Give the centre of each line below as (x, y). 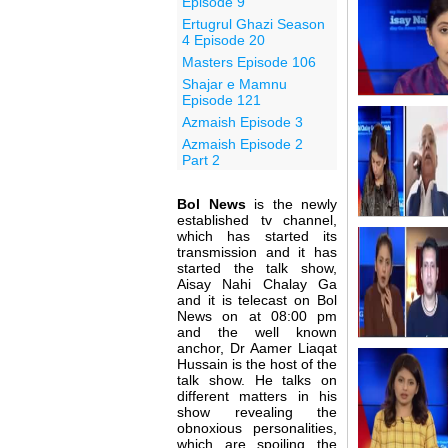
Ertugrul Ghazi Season (253, 23)
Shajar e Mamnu (234, 83)
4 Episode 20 (223, 39)
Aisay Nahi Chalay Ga (257, 283)
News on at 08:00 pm (257, 315)
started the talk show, (257, 267)
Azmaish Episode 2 (242, 143)
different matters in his (257, 395)
